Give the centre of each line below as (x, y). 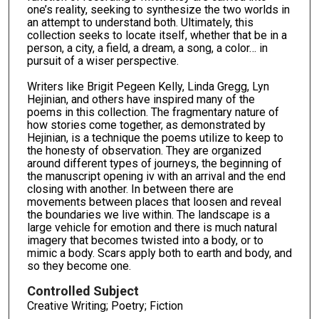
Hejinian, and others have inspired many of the (141, 100)
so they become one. (79, 266)
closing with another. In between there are (130, 189)
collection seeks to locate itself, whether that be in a (157, 36)
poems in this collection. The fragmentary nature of (153, 113)
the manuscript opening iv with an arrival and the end (156, 177)
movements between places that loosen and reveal (154, 202)
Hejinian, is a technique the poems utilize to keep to (155, 138)
